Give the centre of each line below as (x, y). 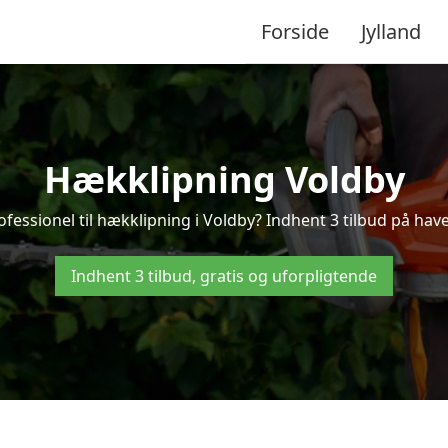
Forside (295, 31)
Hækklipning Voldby (224, 179)
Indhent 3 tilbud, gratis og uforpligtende (224, 276)
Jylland (391, 31)
